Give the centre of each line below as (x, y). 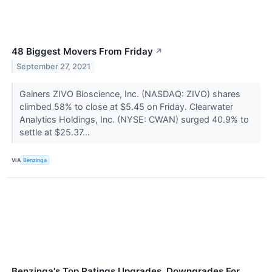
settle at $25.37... (56, 132)
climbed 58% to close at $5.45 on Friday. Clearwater (126, 106)
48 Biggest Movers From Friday (82, 51)
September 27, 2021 (54, 66)
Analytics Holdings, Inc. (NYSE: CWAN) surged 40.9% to (134, 119)
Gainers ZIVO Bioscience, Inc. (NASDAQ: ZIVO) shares (130, 93)
